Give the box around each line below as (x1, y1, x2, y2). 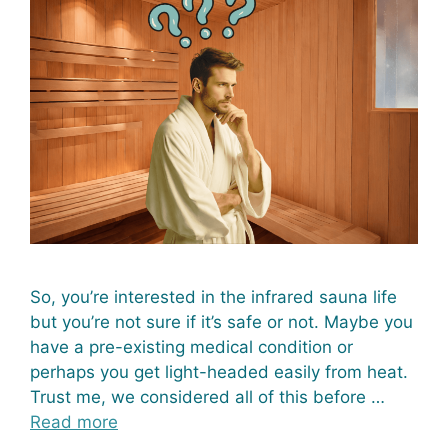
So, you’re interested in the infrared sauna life (30, 286, 397, 307)
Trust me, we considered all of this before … (30, 386, 385, 407)
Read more (30, 411, 118, 432)
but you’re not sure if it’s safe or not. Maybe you (30, 311, 413, 332)
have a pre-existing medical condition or (30, 336, 353, 357)
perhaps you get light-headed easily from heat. (30, 361, 408, 382)
